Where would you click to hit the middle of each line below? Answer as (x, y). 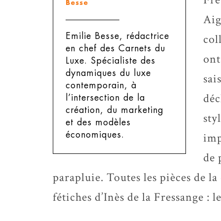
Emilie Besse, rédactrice (117, 36)
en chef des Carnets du (115, 48)
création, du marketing (115, 110)
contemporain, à (101, 85)
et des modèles (98, 122)
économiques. (95, 135)
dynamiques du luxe (108, 73)
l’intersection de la (105, 98)
